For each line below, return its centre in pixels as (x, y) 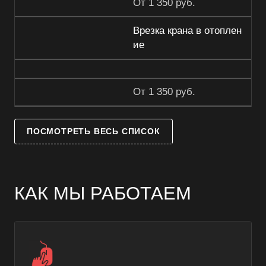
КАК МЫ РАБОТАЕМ (103, 193)
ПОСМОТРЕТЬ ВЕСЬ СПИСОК (94, 132)
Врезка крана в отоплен (187, 31)
